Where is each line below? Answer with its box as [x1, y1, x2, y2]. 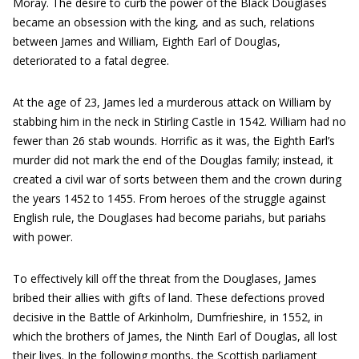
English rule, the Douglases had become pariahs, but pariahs [13, 210, 326, 225]
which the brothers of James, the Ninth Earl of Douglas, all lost [13, 329, 337, 344]
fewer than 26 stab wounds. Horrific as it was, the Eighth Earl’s [13, 133, 335, 148]
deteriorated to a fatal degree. [13, 53, 169, 68]
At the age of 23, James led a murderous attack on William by [13, 95, 331, 110]
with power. [13, 229, 73, 244]
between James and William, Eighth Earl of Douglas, [13, 34, 280, 49]
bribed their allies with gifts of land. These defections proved [13, 290, 325, 305]
